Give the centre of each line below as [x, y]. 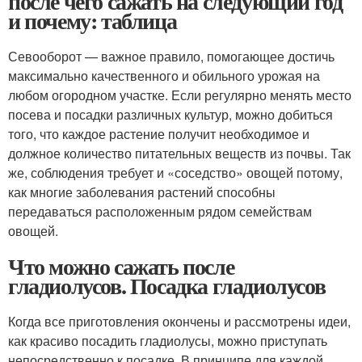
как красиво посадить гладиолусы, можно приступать [168, 341]
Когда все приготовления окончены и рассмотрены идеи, [179, 321]
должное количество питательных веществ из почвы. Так [179, 153]
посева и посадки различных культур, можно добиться [170, 114]
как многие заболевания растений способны [142, 192]
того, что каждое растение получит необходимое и [159, 134]
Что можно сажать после [121, 266]
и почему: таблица [93, 21]
